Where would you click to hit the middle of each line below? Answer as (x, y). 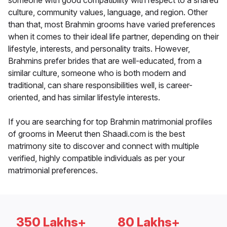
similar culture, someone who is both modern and (97, 73)
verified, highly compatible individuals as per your (97, 158)
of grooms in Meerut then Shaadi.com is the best (97, 134)
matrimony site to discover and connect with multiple (104, 146)
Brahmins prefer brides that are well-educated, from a (105, 61)
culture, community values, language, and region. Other (108, 12)
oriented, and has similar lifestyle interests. (84, 98)
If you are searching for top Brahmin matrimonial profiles (110, 122)
